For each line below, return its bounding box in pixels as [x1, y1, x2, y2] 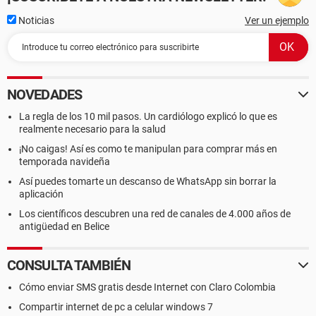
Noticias [16, 15, 54, 26]
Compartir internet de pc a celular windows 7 [19, 301, 213, 312]
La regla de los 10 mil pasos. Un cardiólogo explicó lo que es [19, 111, 277, 122]
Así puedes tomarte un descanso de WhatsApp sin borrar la [19, 176, 276, 187]
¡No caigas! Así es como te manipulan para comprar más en [19, 143, 277, 154]
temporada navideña [19, 156, 110, 167]
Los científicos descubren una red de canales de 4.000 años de [19, 208, 291, 219]
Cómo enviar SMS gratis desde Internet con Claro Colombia [19, 281, 276, 293]
